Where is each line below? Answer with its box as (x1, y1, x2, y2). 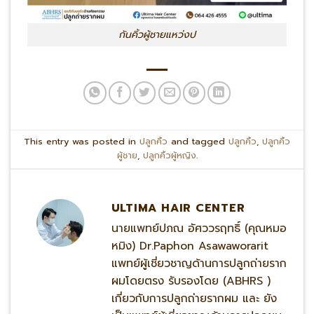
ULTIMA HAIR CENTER (111, 200, 245, 217)
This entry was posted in (24, 135, 139, 149)
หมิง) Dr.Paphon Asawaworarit (111, 238, 268, 255)
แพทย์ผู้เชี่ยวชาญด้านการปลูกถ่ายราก (111, 255, 287, 273)
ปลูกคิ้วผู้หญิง (142, 149, 196, 163)
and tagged (168, 135, 228, 149)
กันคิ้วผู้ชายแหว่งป (118, 27, 196, 42)
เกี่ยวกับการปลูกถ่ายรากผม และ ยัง (111, 290, 277, 308)
